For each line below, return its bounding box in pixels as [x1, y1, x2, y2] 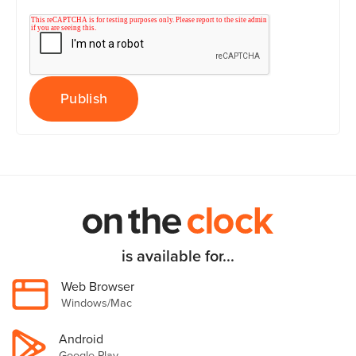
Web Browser [61, 278, 134, 295]
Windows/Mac [61, 296, 132, 310]
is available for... [122, 246, 234, 266]
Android [59, 331, 103, 348]
